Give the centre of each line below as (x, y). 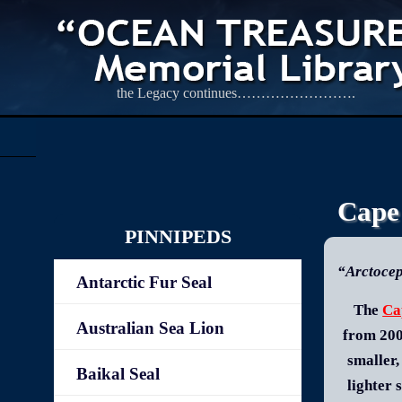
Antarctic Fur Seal (144, 282)
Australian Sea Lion (151, 328)
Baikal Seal (118, 374)
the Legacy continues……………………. (236, 93)
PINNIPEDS (178, 236)
